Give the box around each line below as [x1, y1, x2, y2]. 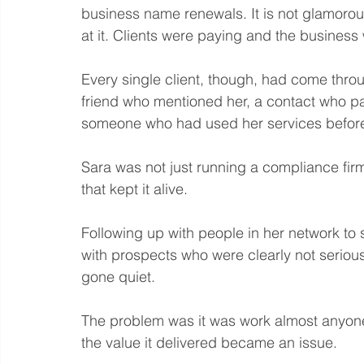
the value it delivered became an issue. [81, 332, 337, 352]
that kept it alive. [81, 179, 192, 198]
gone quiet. [81, 266, 155, 286]
